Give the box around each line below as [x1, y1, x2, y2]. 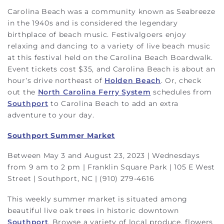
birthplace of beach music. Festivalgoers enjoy [7, 30, 186, 39]
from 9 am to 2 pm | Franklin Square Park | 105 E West [7, 162, 215, 171]
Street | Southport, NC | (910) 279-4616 [7, 174, 156, 183]
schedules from [150, 87, 212, 96]
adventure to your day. [7, 110, 94, 119]
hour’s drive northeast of [7, 76, 105, 85]
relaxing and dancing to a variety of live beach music [7, 41, 211, 50]
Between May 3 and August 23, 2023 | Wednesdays [7, 151, 200, 160]
